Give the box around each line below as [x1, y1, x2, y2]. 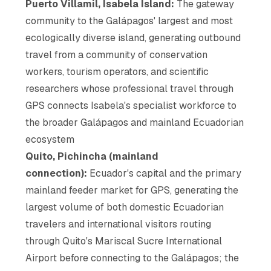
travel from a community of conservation [25, 48, 208, 61]
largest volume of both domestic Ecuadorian [25, 200, 224, 214]
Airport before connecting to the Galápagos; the [25, 251, 240, 264]
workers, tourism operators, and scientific [25, 65, 209, 78]
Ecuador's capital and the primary [87, 166, 242, 180]
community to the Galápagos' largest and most [25, 14, 233, 27]
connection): [25, 166, 88, 180]
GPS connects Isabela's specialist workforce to [25, 99, 237, 112]
